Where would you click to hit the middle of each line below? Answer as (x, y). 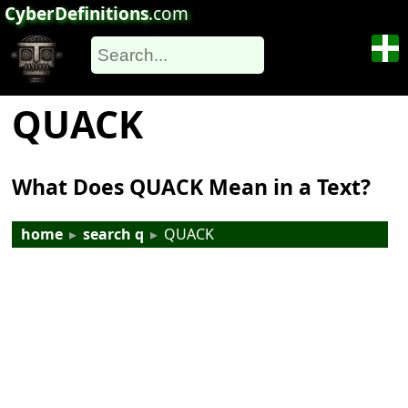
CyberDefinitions (76, 14)
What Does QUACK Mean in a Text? (192, 187)
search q (114, 235)
